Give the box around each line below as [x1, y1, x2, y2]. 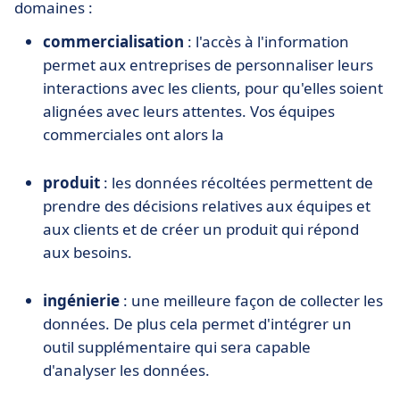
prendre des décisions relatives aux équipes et [43, 196, 371, 217]
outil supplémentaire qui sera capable [43, 337, 311, 358]
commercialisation [43, 31, 187, 53]
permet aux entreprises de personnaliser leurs [43, 54, 373, 76]
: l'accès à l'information [187, 31, 349, 53]
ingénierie [43, 290, 123, 312]
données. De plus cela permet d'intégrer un [43, 313, 352, 335]
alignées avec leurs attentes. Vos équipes [43, 101, 335, 122]
